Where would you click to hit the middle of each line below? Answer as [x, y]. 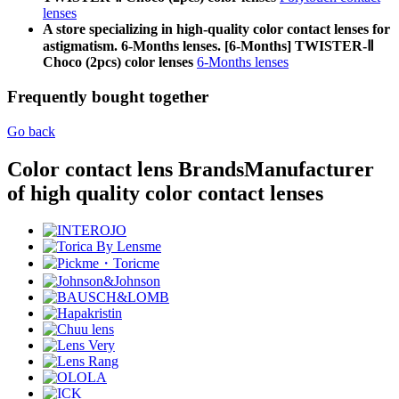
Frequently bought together [108, 96]
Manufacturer [309, 169]
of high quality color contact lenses [165, 193]
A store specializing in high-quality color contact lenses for [216, 29]
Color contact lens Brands [126, 169]
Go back [31, 131]
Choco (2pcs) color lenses [118, 62]
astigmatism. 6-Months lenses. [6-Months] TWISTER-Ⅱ [208, 46]
